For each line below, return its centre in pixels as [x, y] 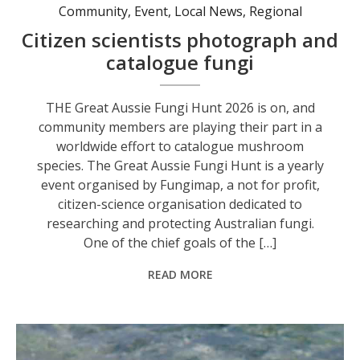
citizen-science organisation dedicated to [180, 205]
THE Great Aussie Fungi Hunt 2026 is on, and [180, 108]
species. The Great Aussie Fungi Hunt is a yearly [180, 166]
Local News [208, 12]
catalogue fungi [180, 63]
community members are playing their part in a [180, 127]
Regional [275, 12]
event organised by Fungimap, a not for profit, [180, 185]
